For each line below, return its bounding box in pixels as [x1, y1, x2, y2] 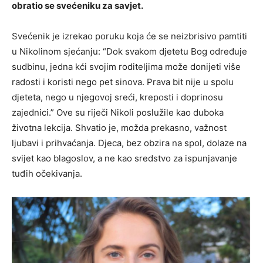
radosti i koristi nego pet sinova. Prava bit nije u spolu [12, 76, 234, 87]
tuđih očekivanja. [12, 167, 82, 179]
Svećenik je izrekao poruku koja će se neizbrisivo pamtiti [12, 30, 247, 42]
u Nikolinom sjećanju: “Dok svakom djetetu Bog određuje [12, 45, 247, 57]
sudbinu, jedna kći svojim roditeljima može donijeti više [12, 60, 241, 72]
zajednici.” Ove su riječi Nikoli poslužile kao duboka [12, 106, 224, 118]
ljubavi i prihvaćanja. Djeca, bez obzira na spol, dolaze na [12, 137, 247, 149]
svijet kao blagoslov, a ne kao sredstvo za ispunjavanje [12, 152, 237, 164]
